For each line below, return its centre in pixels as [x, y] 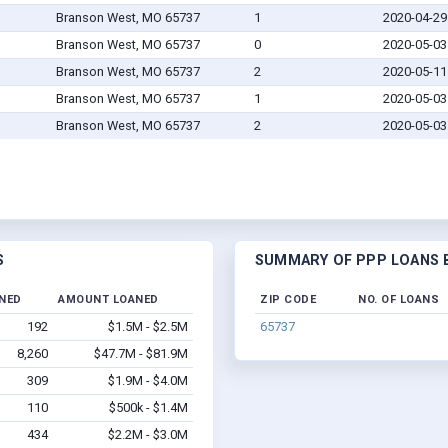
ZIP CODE [288, 300]
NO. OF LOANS [398, 300]
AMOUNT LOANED [108, 300]
